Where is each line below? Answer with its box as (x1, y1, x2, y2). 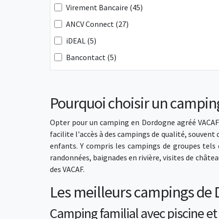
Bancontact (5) (66, 52, 116, 62)
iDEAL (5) (66, 36, 96, 45)
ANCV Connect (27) (66, 19, 129, 29)
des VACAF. (50, 164, 86, 174)
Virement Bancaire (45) (66, 2, 143, 12)
